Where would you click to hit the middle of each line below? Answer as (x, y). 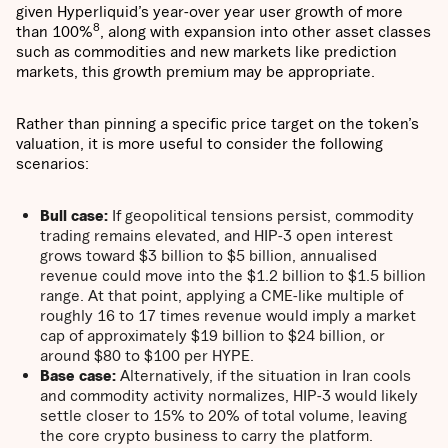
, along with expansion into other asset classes (265, 31)
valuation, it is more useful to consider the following (199, 143)
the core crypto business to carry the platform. (206, 435)
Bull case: (74, 215)
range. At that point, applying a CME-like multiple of (221, 295)
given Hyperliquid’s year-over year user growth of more (209, 11)
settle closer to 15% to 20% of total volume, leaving (223, 415)
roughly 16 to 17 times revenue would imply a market (228, 315)
